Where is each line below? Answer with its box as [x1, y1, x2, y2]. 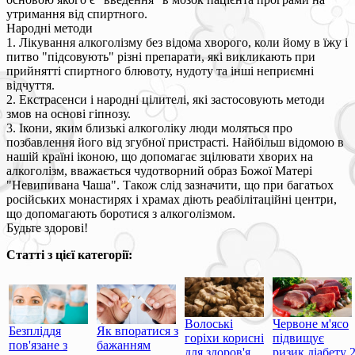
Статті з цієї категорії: [6, 247, 132, 261]
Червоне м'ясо [273, 316, 349, 330]
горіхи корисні [185, 330, 264, 345]
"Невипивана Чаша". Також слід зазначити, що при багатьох [6, 177, 334, 192]
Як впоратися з [97, 323, 178, 338]
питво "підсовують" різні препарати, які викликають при [6, 49, 315, 63]
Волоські [185, 316, 233, 330]
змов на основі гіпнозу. [6, 106, 131, 120]
